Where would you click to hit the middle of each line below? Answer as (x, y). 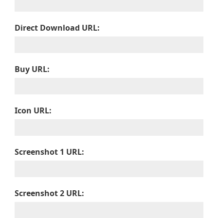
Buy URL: (32, 69)
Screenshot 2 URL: (49, 193)
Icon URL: (33, 110)
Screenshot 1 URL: (49, 152)
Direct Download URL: (57, 28)
